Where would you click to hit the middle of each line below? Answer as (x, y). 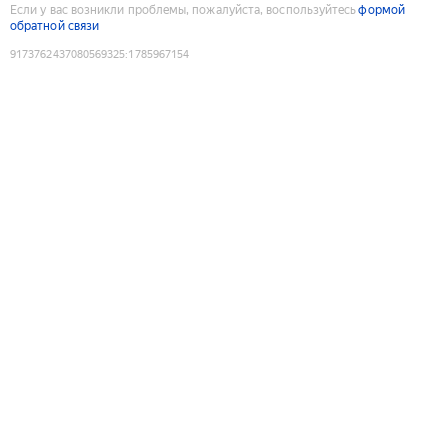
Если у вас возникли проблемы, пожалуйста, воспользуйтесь (183, 9)
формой (381, 9)
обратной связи (55, 25)
